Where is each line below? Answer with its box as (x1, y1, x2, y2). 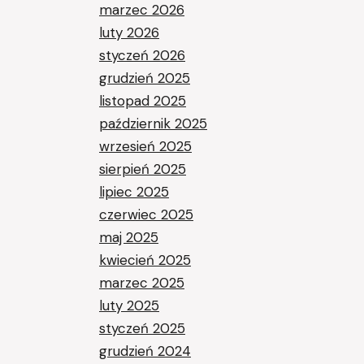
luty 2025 (99, 297, 159, 314)
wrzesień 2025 (99, 137, 192, 155)
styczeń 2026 (99, 46, 185, 64)
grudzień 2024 (99, 342, 191, 360)
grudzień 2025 (99, 69, 190, 87)
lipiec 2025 (99, 183, 169, 201)
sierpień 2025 (99, 160, 186, 178)
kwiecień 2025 (99, 251, 191, 269)
